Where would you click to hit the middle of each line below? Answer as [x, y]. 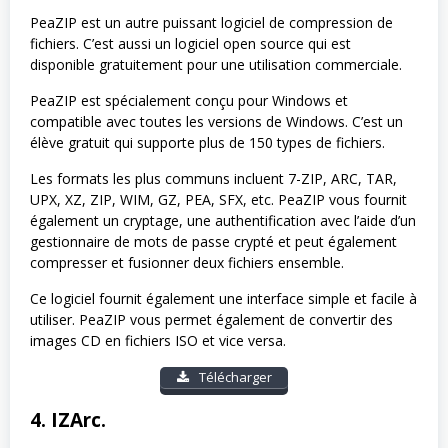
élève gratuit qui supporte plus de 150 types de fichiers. [207, 143]
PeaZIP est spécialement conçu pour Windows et [189, 101]
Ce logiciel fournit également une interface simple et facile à [223, 299]
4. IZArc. [68, 420]
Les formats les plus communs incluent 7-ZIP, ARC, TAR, [213, 179]
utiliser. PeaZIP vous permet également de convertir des [211, 320]
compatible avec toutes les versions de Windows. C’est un [216, 122]
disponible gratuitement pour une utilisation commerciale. [216, 65]
